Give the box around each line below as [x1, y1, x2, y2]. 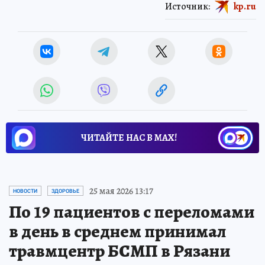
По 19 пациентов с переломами [9, 199, 254, 224]
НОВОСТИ [13, 188, 37, 194]
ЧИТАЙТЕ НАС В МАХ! [81, 131, 177, 144]
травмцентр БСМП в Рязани [9, 238, 230, 263]
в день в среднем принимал [9, 219, 226, 243]
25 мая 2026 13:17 [89, 184, 153, 198]
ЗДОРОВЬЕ [51, 188, 79, 194]
